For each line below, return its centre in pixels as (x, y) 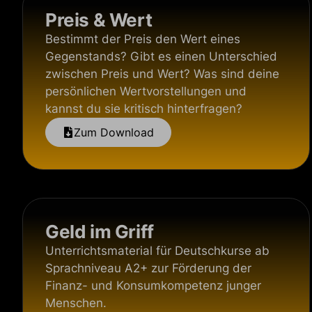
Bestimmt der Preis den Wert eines (143, 39)
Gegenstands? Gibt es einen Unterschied (161, 56)
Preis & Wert (99, 20)
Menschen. (76, 303)
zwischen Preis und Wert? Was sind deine (162, 74)
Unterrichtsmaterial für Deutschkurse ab (157, 251)
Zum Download (114, 132)
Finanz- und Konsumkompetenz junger (153, 286)
